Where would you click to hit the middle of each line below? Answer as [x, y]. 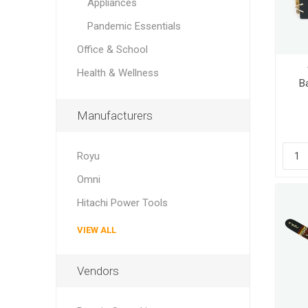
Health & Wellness [118, 73]
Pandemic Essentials [134, 26]
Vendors [98, 271]
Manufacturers [114, 115]
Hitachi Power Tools [122, 203]
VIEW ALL [96, 230]
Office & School [112, 49]
